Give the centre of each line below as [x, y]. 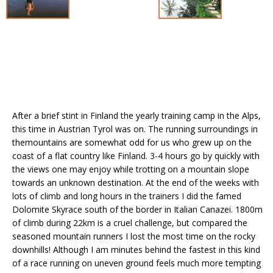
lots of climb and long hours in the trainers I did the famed [127, 196]
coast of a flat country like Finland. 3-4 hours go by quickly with [136, 155]
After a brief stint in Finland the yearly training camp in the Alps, [136, 115]
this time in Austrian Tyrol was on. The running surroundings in [135, 129]
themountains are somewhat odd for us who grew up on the [132, 142]
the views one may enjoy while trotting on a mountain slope [131, 169]
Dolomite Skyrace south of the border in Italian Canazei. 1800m [137, 209]
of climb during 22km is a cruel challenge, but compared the [130, 222]
